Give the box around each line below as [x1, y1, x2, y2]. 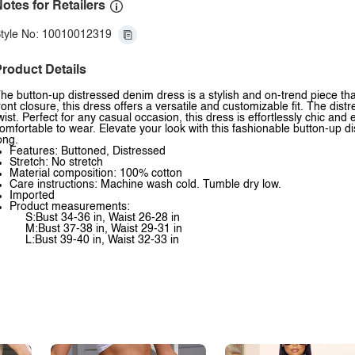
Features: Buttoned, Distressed [10, 146, 166, 157]
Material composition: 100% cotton [10, 168, 182, 179]
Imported [10, 190, 55, 201]
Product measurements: [10, 201, 130, 212]
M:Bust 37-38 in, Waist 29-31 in [25, 223, 182, 235]
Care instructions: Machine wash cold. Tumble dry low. [10, 179, 281, 190]
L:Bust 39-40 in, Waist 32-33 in [25, 235, 179, 246]
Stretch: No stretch [10, 157, 103, 168]
